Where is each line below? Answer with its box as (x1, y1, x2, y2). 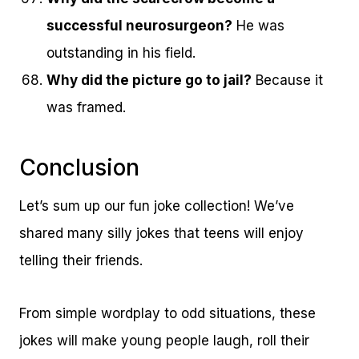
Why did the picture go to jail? (46, 72, 252, 89)
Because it (252, 72, 323, 89)
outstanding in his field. (46, 45, 196, 62)
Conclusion (19, 154, 139, 182)
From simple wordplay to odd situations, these (19, 305, 316, 322)
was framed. (46, 99, 126, 116)
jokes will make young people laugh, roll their (19, 333, 309, 349)
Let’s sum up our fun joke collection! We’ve (19, 198, 294, 215)
